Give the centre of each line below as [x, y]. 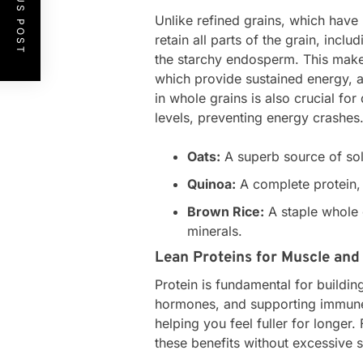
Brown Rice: [226, 211]
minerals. [215, 231]
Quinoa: [212, 184]
